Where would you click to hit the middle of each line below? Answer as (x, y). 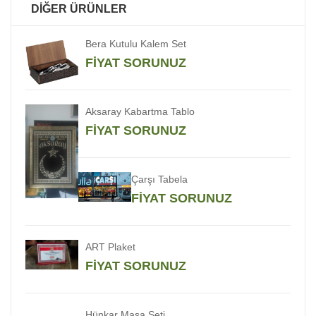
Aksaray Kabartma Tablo (140, 111)
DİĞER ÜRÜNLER (79, 9)
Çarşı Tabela (159, 179)
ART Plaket (110, 247)
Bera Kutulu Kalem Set (136, 44)
